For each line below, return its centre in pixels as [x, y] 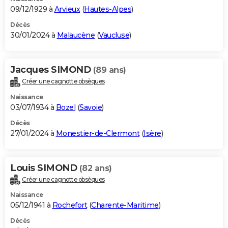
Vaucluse [114, 35]
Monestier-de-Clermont [97, 133]
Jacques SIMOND [52, 69]
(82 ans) [95, 168]
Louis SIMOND [45, 168]
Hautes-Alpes [108, 9]
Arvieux [67, 9]
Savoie [91, 107]
